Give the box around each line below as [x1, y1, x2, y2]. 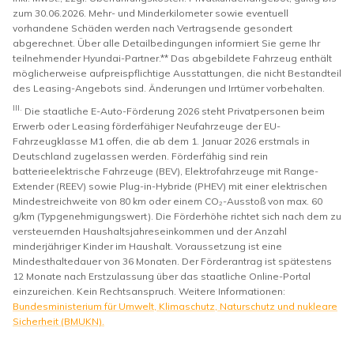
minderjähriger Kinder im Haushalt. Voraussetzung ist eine [13, 239, 282, 252]
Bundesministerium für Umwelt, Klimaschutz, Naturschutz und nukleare [13, 299, 337, 312]
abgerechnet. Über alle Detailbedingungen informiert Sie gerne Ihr [13, 36, 320, 49]
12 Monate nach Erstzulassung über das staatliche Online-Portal [13, 269, 311, 282]
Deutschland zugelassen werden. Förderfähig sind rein [13, 149, 268, 162]
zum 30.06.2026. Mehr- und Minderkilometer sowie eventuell [13, 6, 288, 19]
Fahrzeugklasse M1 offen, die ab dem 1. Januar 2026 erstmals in [13, 134, 310, 147]
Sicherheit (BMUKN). [13, 314, 104, 327]
